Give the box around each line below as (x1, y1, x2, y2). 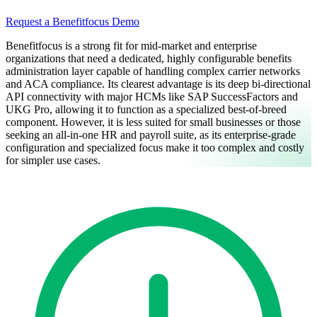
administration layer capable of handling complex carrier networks (6, 64, 300, 77)
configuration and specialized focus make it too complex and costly (6, 141, 304, 154)
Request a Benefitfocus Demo (6, 15, 139, 28)
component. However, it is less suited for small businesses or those (6, 115, 301, 128)
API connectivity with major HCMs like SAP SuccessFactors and (6, 90, 298, 103)
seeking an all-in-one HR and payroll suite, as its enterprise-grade (6, 128, 296, 141)
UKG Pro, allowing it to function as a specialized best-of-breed (6, 103, 287, 115)
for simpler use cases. (6, 154, 100, 166)
